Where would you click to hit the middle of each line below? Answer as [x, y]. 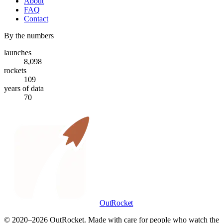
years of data [24, 89]
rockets [15, 71]
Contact [36, 19]
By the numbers [29, 36]
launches [18, 53]
